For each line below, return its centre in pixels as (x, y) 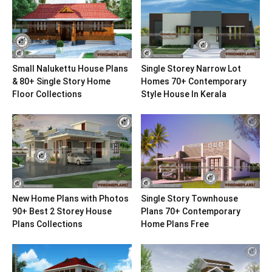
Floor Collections (47, 94)
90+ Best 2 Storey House (62, 212)
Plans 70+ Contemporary (190, 212)
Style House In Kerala (183, 94)
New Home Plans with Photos (70, 199)
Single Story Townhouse (189, 199)
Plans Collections (47, 224)
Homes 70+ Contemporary (193, 81)
